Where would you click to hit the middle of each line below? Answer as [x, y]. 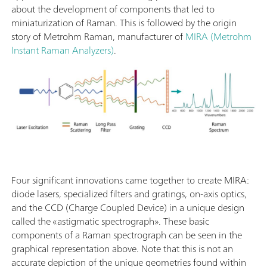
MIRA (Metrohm [218, 36]
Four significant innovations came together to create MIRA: [130, 180]
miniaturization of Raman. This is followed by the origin [124, 22]
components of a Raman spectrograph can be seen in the [127, 235]
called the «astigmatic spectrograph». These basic [110, 221]
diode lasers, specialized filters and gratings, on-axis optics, [129, 194]
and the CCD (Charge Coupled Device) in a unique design [128, 208]
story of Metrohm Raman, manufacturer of [98, 36]
